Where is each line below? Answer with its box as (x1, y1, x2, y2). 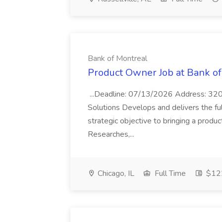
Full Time (153, 168, 186, 179)
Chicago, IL (96, 168, 134, 179)
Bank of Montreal (88, 53, 147, 64)
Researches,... (88, 129, 136, 140)
